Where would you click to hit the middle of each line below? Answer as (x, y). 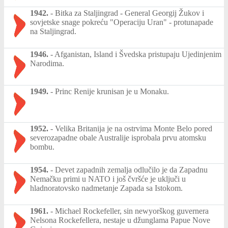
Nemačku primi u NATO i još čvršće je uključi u (108, 179)
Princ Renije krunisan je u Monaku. (112, 91)
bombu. (42, 147)
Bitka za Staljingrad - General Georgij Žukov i (130, 13)
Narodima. (47, 63)
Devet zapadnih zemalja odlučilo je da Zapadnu (131, 169)
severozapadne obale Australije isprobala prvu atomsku (118, 137)
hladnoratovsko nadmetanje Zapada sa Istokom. (106, 188)
